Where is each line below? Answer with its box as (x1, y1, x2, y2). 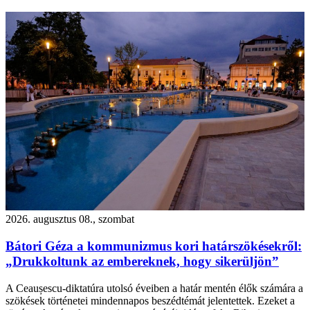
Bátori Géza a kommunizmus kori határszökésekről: (6, 238, 302, 253)
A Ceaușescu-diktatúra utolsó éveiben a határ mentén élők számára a (6, 282, 303, 294)
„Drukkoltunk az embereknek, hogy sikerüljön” (6, 253, 279, 268)
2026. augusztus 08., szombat (6, 213, 134, 226)
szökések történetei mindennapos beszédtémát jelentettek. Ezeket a (6, 294, 295, 307)
